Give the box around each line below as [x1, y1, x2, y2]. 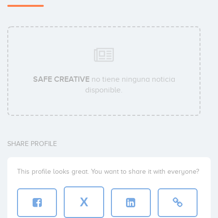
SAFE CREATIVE [33, 74, 90, 84]
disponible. [85, 85, 123, 94]
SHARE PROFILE [7, 140, 57, 147]
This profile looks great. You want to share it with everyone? [17, 167, 199, 175]
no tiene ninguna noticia [89, 74, 175, 84]
